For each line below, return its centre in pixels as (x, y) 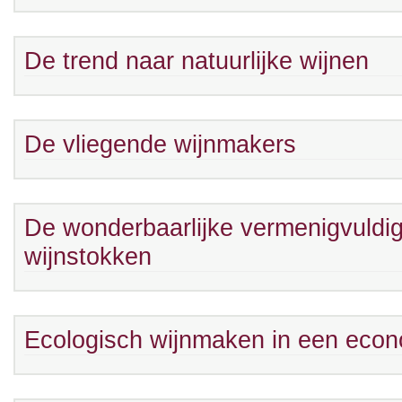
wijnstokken (88, 257)
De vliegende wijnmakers (160, 144)
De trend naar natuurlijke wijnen (197, 61)
